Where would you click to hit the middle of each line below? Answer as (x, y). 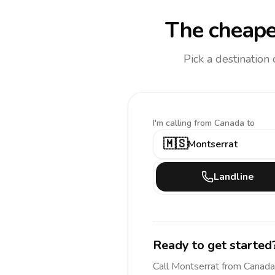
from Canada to (224, 123)
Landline (234, 177)
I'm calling (173, 123)
